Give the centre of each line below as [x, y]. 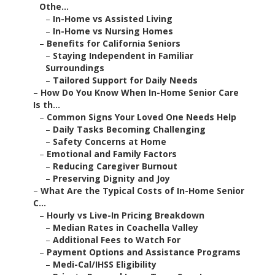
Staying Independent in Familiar [123, 56]
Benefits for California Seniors [114, 44]
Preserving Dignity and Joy [111, 179]
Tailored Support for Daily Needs [125, 80]
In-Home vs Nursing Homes [113, 31]
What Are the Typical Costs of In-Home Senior [142, 191]
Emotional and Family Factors [112, 154]
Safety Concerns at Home [110, 142]
